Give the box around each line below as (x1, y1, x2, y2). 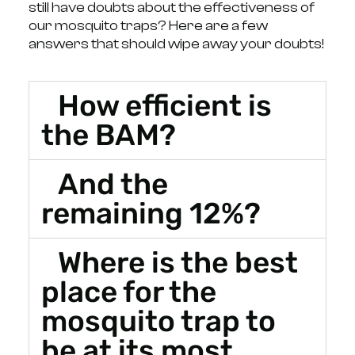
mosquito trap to (40, 303, 276, 338)
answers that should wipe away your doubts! (28, 35, 324, 52)
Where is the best (58, 244, 299, 280)
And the (58, 166, 169, 201)
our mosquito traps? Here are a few (28, 17, 268, 34)
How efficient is (58, 87, 273, 123)
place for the (40, 273, 216, 309)
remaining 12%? (40, 195, 261, 231)
